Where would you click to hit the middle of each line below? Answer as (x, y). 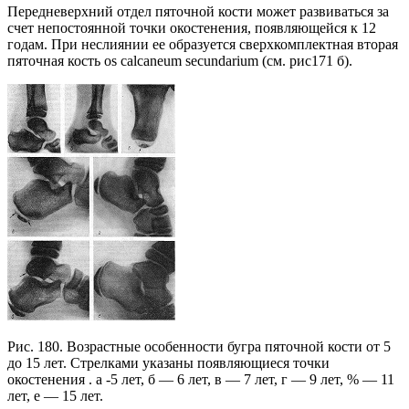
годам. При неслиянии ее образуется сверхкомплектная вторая (203, 45)
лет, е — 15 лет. (55, 396)
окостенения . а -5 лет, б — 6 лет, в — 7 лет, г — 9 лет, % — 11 (201, 380)
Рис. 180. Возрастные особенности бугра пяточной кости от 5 (199, 347)
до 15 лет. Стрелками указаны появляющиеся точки (168, 363)
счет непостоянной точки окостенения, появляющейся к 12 (192, 28)
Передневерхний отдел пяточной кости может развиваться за (198, 12)
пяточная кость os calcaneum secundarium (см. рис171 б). (180, 61)
